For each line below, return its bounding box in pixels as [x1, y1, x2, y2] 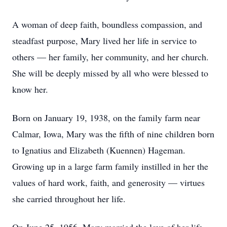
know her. [12, 83, 48, 95]
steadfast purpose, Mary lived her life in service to [12, 34, 197, 47]
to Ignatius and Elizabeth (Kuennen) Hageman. [12, 144, 185, 156]
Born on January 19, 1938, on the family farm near [12, 111, 200, 124]
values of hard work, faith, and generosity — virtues [12, 176, 205, 188]
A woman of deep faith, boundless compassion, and [12, 18, 202, 30]
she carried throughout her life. [12, 193, 126, 205]
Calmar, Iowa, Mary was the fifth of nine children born [12, 128, 214, 140]
